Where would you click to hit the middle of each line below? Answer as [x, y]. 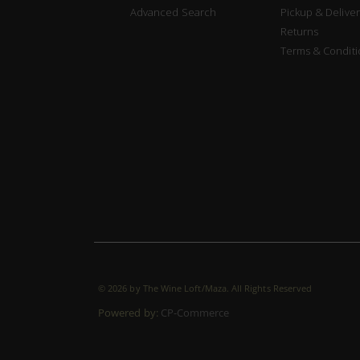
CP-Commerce [195, 312]
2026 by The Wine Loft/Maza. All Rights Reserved [210, 288]
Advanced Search [173, 12]
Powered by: [129, 312]
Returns [299, 31]
